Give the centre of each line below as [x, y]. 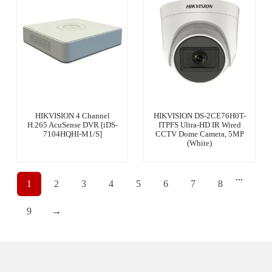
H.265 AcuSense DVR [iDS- [72, 125]
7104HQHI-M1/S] [72, 134]
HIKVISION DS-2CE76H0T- [199, 116]
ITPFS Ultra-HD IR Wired [199, 125]
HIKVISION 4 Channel [72, 116]
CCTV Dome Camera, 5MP [199, 134]
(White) [200, 143]
